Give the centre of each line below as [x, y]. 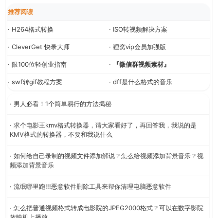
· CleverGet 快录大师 [39, 46]
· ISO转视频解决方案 [138, 29]
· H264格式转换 [31, 29]
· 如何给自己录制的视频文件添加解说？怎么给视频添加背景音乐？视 [107, 155]
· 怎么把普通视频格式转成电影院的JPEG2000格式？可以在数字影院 [107, 208]
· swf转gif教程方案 [35, 82]
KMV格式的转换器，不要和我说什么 [61, 134]
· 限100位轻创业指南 [37, 64]
